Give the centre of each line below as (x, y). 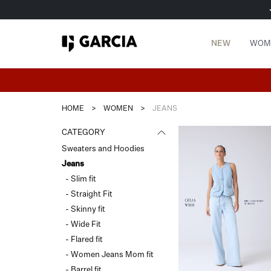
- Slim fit (81, 179)
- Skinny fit (85, 210)
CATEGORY (83, 133)
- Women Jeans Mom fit (109, 255)
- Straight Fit (89, 194)
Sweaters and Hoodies (103, 149)
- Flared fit (84, 240)
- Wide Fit (83, 225)
